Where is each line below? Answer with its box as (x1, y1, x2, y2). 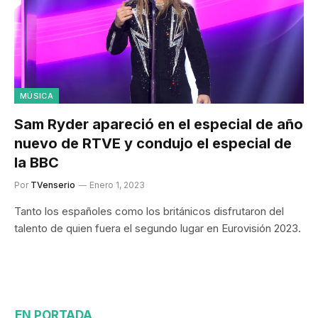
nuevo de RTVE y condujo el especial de (14, 134, 292, 152)
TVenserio (31, 179, 75, 190)
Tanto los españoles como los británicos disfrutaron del (14, 204, 284, 218)
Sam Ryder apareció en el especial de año (14, 115, 303, 133)
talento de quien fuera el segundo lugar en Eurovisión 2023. (14, 221, 301, 235)
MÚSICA (20, 90, 53, 101)
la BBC (14, 153, 59, 171)
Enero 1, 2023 (89, 179, 145, 190)
